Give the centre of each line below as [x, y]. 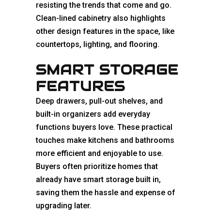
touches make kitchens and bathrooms [105, 140]
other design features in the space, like [105, 31]
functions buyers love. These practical [104, 127]
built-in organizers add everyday [93, 114]
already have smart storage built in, [98, 180]
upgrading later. [64, 206]
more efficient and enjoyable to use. [100, 154]
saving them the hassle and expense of [106, 193]
